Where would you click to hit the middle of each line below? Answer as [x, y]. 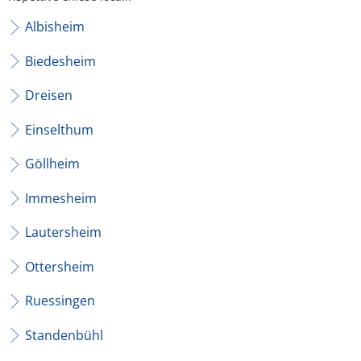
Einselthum [59, 129]
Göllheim [52, 164]
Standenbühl [64, 335]
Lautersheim [63, 232]
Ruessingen [60, 301]
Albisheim [54, 27]
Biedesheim [60, 61]
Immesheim [60, 198]
